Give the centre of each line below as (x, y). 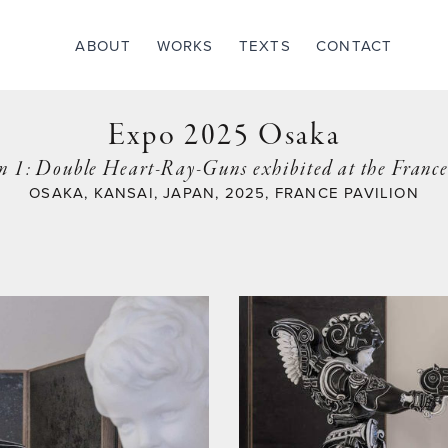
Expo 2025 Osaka (224, 136)
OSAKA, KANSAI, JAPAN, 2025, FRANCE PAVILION (224, 193)
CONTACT (354, 46)
